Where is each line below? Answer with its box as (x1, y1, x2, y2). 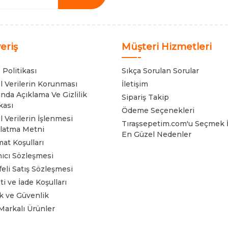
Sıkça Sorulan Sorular (122, 66, 199, 75)
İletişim (122, 79, 148, 89)
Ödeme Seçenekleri (122, 106, 194, 115)
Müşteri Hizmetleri (122, 41, 212, 52)
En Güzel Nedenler (122, 130, 191, 139)
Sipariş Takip (122, 93, 169, 102)
